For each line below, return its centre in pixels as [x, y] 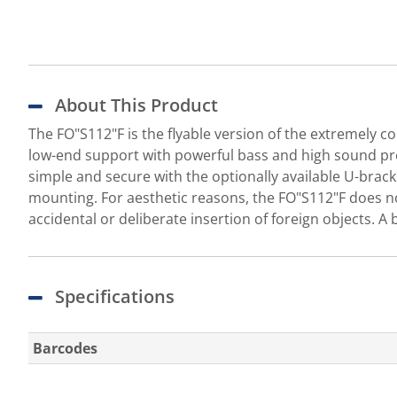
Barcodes [65, 348]
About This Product [136, 105]
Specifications [115, 296]
